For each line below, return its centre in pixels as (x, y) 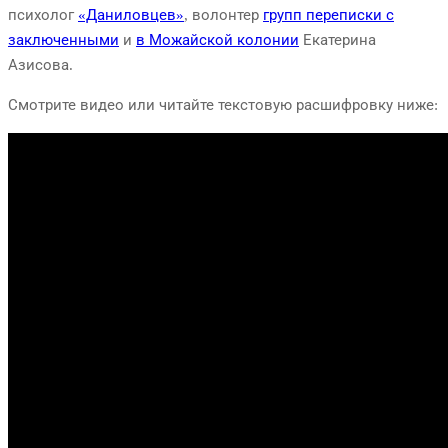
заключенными (63, 40)
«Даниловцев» (131, 15)
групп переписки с (328, 15)
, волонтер (223, 15)
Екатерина (337, 40)
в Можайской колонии (217, 40)
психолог (43, 15)
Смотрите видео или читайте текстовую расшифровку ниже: (223, 105)
